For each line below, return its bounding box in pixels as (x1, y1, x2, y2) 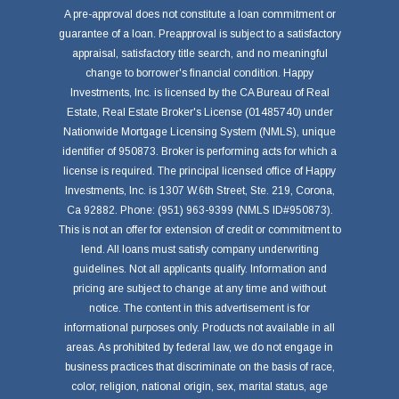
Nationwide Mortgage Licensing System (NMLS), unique (63, 126, 336, 139)
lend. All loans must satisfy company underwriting (80, 243, 319, 256)
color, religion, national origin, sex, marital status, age (71, 380, 328, 394)
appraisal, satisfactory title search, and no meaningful (71, 47, 328, 61)
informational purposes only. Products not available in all (64, 322, 335, 335)
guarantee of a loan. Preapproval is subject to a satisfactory (58, 28, 341, 41)
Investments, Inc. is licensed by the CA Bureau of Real (69, 86, 330, 100)
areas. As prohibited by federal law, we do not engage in (66, 341, 333, 354)
